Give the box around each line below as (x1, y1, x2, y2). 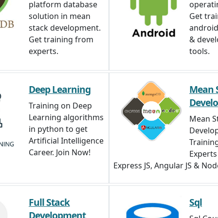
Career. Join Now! (29, 147, 91, 158)
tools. (189, 46, 210, 56)
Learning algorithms (29, 112, 104, 123)
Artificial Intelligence (29, 135, 104, 146)
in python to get (29, 124, 88, 134)
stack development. (29, 22, 101, 33)
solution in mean (29, 11, 91, 21)
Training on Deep (29, 100, 92, 111)
